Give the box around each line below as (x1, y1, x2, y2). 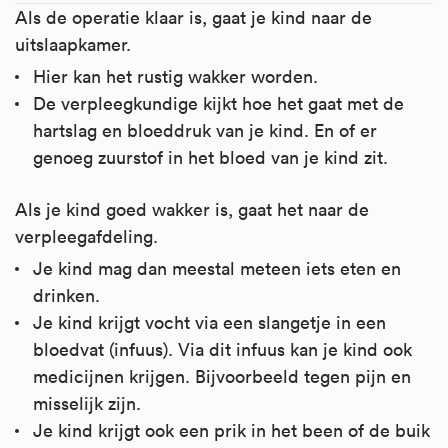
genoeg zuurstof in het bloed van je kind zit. (33, 145, 388, 169)
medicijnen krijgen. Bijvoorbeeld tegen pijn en (33, 364, 411, 388)
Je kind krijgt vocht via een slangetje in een (33, 310, 386, 334)
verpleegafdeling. (15, 224, 158, 248)
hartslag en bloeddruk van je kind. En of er (33, 118, 377, 142)
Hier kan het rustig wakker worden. (33, 64, 318, 88)
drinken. (33, 283, 100, 307)
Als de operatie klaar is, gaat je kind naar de (15, 5, 372, 29)
